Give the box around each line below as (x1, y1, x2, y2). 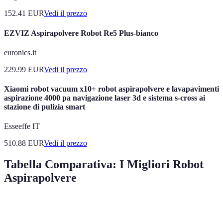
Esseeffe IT (4, 122, 40, 131)
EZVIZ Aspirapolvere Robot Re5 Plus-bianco (4, 28, 158, 37)
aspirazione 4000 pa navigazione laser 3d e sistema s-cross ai (4, 94, 205, 103)
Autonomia (141, 205, 175, 213)
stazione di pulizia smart (4, 103, 85, 111)
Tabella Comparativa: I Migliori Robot (4, 158, 204, 171)
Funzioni (56, 205, 83, 213)
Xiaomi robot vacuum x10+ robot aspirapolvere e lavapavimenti (4, 85, 219, 94)
